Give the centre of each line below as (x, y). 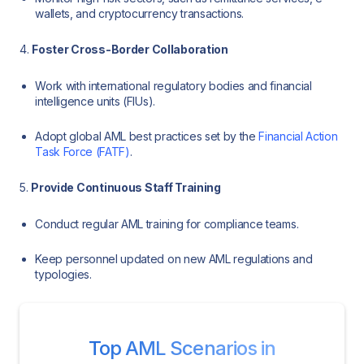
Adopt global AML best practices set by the (147, 136)
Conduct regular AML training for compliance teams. (167, 223)
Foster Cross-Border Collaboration (130, 50)
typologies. (63, 274)
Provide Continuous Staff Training (126, 188)
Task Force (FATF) (82, 151)
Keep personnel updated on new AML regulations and (174, 258)
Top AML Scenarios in (182, 348)
